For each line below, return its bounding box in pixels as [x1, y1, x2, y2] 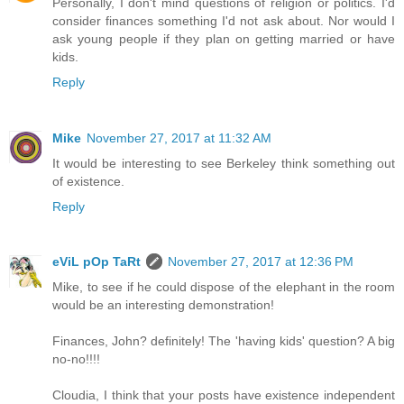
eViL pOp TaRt [52, 254, 141, 270]
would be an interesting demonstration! [52, 298, 274, 313]
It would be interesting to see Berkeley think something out [52, 155, 395, 170]
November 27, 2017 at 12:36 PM [168, 254, 353, 270]
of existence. [52, 173, 124, 188]
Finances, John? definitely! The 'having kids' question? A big [52, 334, 395, 349]
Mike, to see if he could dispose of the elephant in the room [52, 280, 395, 295]
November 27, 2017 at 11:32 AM [87, 130, 271, 145]
